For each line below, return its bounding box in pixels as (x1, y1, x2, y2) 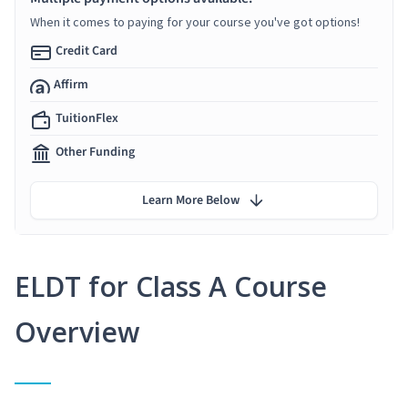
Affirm (54, 75, 88, 94)
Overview (15, 312, 139, 351)
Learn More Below (142, 190, 240, 209)
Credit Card (56, 41, 117, 60)
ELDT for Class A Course (15, 267, 327, 305)
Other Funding (56, 142, 135, 161)
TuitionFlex (56, 108, 118, 127)
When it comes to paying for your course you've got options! (30, 13, 360, 30)
